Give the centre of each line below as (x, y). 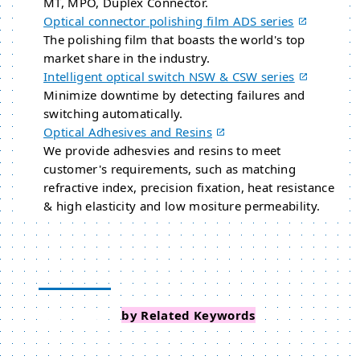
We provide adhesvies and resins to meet (162, 150)
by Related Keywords (188, 315)
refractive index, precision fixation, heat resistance (189, 187)
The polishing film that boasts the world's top (174, 39)
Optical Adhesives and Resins (128, 132)
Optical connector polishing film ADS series (169, 21)
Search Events (80, 315)
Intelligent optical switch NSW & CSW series (169, 76)
